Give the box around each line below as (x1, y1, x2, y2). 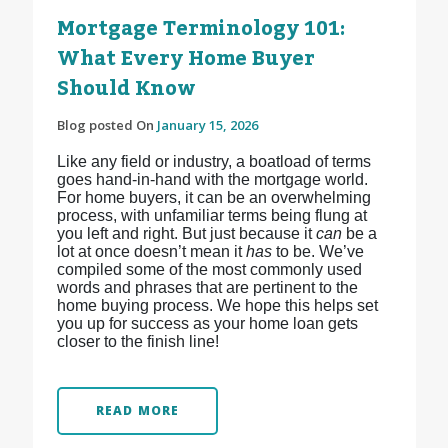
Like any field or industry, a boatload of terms (56, 153, 371, 171)
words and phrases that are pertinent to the (56, 279, 358, 297)
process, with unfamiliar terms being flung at (56, 207, 367, 225)
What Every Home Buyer (56, 39, 315, 80)
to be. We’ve (275, 243, 364, 261)
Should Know (56, 69, 196, 110)
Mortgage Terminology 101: (56, 9, 345, 50)
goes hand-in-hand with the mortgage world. (56, 171, 368, 189)
